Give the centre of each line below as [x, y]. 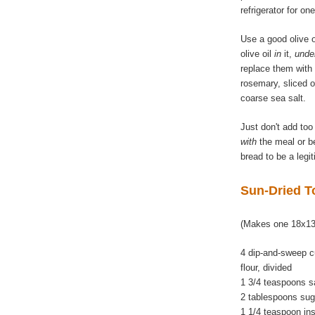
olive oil [257, 54]
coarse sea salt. [273, 98]
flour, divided [266, 267]
